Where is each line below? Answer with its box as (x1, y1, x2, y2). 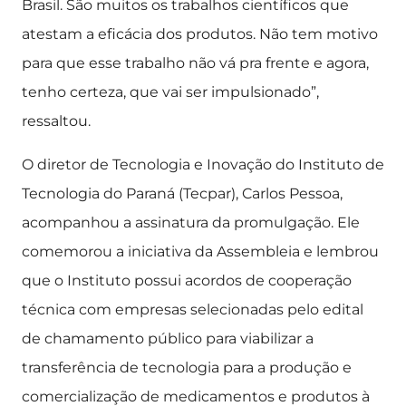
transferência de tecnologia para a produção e (22, 359, 352, 376)
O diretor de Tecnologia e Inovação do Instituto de (22, 156, 384, 173)
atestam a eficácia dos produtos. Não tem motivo (22, 25, 378, 43)
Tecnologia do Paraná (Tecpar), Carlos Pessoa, (22, 185, 343, 202)
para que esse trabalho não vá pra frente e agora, (22, 54, 369, 72)
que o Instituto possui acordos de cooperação (22, 272, 352, 289)
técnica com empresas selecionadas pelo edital (22, 301, 363, 318)
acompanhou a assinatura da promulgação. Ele (22, 214, 360, 231)
